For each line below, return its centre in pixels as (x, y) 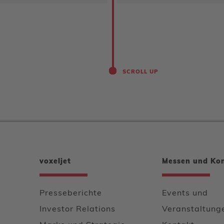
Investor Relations (77, 209)
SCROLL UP (140, 72)
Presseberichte (71, 193)
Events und (185, 193)
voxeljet (55, 162)
